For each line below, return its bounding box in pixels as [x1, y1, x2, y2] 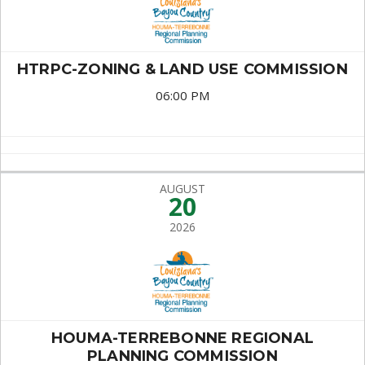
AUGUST [160, 181, 205, 196]
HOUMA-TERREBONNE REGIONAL [51, 329, 314, 347]
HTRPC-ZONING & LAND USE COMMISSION [17, 60, 348, 78]
